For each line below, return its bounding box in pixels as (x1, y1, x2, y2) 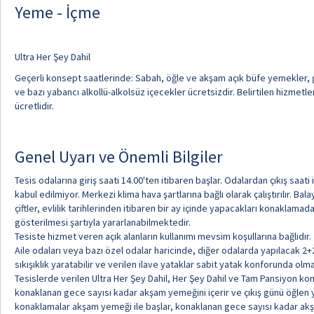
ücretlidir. (15, 100, 54, 112)
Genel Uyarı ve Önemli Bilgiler (15, 146, 222, 168)
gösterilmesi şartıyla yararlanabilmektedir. (15, 216, 191, 228)
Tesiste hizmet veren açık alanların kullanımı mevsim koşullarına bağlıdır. (15, 230, 311, 243)
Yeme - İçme (15, 1, 100, 23)
